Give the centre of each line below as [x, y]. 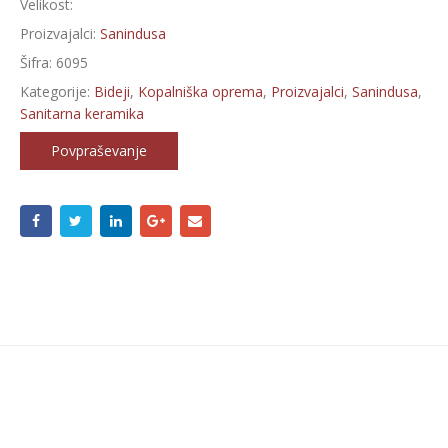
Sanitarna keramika [81, 113]
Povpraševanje [98, 150]
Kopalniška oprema [200, 91]
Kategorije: [56, 91]
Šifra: [37, 62]
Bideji [111, 91]
